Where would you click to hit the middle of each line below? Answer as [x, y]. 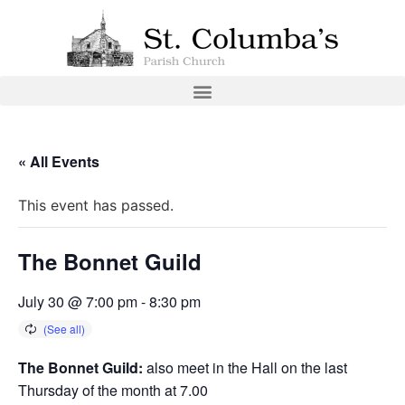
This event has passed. [96, 205]
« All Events [59, 161]
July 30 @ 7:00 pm [78, 301]
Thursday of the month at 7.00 [113, 390]
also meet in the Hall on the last [245, 367]
